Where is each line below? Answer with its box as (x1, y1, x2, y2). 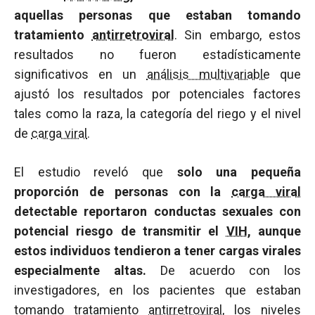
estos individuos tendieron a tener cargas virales (14, 243, 301, 258)
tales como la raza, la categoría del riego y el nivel (14, 106, 301, 121)
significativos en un (14, 67, 147, 82)
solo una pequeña (176, 165, 302, 179)
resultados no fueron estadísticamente (14, 47, 301, 62)
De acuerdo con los (146, 263, 301, 278)
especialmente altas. (14, 263, 146, 278)
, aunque (247, 224, 302, 238)
